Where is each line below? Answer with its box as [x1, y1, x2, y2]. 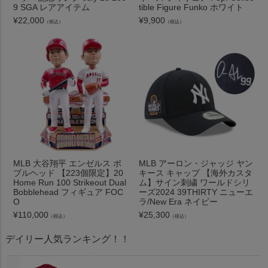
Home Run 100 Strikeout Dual [13, 177, 127, 187]
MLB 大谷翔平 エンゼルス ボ [13, 158, 122, 168]
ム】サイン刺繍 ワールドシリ [139, 177, 250, 187]
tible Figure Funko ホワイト [139, 2, 243, 13]
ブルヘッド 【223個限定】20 [13, 167, 124, 178]
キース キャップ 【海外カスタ [139, 167, 252, 178]
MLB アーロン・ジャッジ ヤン [139, 158, 253, 168]
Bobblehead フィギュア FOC [13, 187, 124, 197]
